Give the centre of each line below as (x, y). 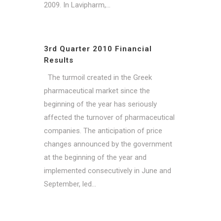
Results (59, 60)
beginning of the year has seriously (100, 104)
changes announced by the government (108, 144)
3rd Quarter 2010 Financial (98, 49)
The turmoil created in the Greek (98, 77)
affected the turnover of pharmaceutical (109, 117)
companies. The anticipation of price (103, 130)
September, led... (70, 184)
